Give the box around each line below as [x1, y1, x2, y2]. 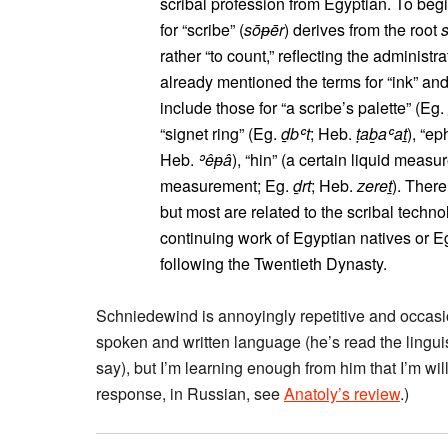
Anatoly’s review [284, 382, 400, 405]
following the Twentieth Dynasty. [160, 252, 387, 275]
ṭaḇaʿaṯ [356, 122, 407, 145]
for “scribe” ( [160, 18, 244, 41]
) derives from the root [284, 18, 441, 41]
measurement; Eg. [160, 174, 293, 197]
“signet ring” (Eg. [160, 122, 281, 145]
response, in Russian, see [96, 382, 284, 405]
